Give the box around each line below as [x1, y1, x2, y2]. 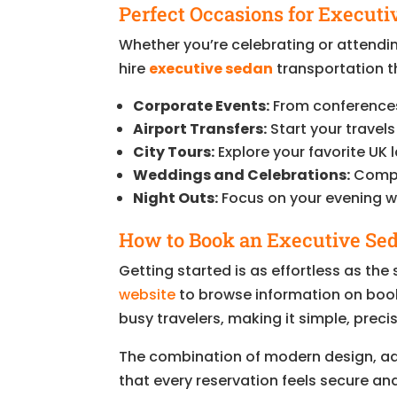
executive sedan [149, 58, 274, 79]
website [119, 284, 176, 305]
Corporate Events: [133, 95, 270, 116]
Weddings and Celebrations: [133, 164, 351, 185]
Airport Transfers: [133, 118, 268, 139]
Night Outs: [133, 187, 219, 208]
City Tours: [133, 141, 215, 162]
